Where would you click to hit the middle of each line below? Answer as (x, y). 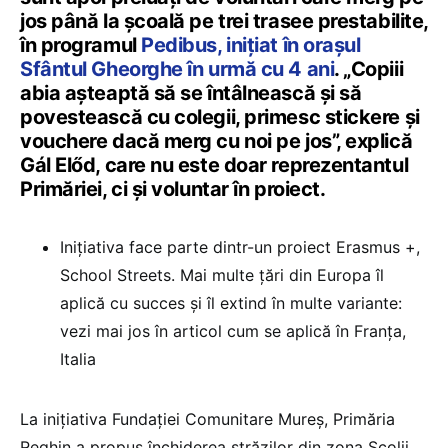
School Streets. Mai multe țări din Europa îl (222, 274)
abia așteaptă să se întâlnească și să (191, 92)
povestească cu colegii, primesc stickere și (220, 116)
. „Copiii (369, 68)
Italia (78, 358)
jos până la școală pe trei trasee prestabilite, (224, 20)
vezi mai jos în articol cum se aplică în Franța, (233, 330)
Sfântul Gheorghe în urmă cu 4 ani (177, 68)
